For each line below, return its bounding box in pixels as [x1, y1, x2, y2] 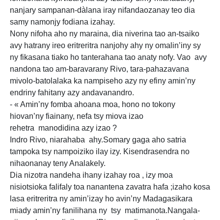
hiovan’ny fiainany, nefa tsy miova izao [10, 112, 143, 120]
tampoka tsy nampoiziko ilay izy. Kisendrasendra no [10, 147, 190, 156]
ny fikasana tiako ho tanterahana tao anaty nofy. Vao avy [10, 53, 207, 61]
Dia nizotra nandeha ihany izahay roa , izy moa [10, 171, 173, 179]
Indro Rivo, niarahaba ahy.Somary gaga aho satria [10, 136, 186, 144]
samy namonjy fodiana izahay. [10, 18, 115, 26]
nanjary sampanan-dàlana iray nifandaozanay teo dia [10, 6, 195, 14]
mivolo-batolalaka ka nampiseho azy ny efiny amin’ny [10, 77, 195, 85]
